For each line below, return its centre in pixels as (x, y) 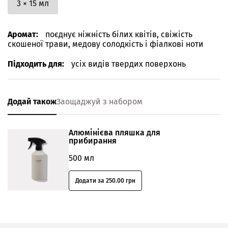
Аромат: (24, 34)
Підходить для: (37, 64)
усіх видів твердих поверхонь (129, 64)
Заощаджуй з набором (99, 102)
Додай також (32, 102)
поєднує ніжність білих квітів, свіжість (119, 34)
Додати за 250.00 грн (105, 181)
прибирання (93, 141)
